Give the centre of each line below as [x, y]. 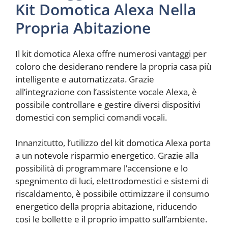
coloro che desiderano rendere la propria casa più [113, 66]
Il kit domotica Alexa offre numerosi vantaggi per [111, 53]
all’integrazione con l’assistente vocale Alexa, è [106, 92]
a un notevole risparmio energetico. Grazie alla [107, 156]
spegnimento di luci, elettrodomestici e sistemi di [112, 181]
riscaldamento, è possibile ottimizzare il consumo [112, 194]
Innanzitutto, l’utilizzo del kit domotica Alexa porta [113, 143]
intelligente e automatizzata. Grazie [85, 79]
